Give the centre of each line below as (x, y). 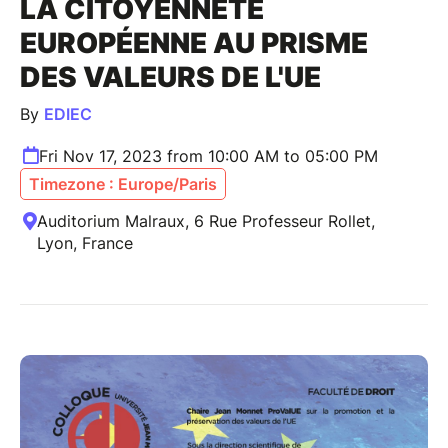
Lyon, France (85, 242)
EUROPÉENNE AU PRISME (194, 42)
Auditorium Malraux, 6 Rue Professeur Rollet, (206, 220)
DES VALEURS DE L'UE (170, 76)
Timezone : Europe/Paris (123, 183)
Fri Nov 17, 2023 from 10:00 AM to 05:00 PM (208, 155)
